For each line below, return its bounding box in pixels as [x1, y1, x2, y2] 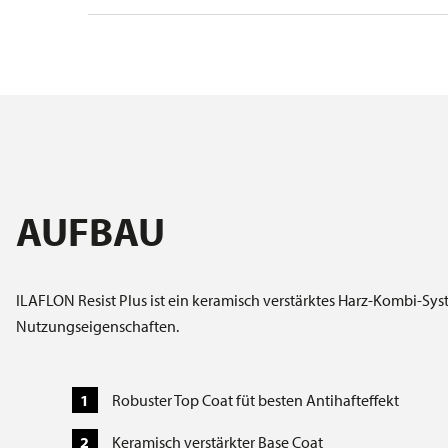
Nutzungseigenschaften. [16, 316, 179, 337]
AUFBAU [16, 205, 165, 257]
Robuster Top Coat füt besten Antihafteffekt [112, 390, 399, 411]
